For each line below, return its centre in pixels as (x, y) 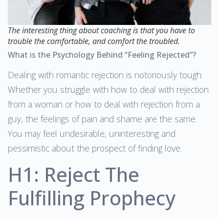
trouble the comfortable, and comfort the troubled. (94, 41)
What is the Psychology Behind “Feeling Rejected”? (102, 55)
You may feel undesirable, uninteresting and (92, 134)
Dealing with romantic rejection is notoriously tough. (105, 75)
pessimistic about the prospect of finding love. (95, 148)
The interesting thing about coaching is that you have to (101, 31)
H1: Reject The (74, 174)
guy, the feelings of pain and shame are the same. (102, 119)
